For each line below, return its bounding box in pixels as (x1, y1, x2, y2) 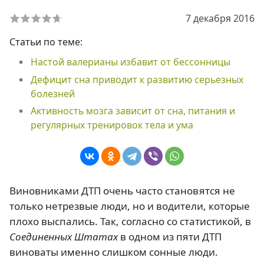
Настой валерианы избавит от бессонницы (30, 55, 230, 68)
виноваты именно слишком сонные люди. (9, 245, 218, 259)
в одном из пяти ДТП (118, 230, 222, 243)
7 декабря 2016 (186, 12, 255, 25)
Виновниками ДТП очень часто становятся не (9, 184, 235, 197)
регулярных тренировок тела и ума (30, 118, 193, 132)
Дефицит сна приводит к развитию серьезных (30, 72, 243, 86)
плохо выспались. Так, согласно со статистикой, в (9, 214, 251, 228)
